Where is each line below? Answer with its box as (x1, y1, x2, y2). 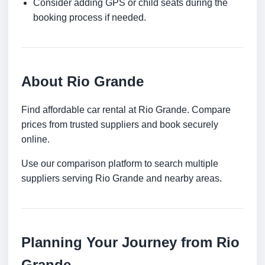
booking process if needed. (33, 12, 146, 23)
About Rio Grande (21, 73, 144, 90)
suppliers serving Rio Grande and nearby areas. (21, 173, 222, 184)
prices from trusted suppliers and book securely (21, 119, 218, 130)
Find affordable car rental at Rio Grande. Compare (21, 105, 231, 115)
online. (21, 134, 50, 145)
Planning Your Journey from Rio (21, 234, 240, 251)
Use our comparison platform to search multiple (21, 159, 218, 169)
